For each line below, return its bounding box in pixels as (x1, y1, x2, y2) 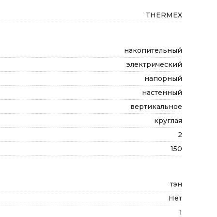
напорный (144, 74, 182, 83)
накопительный (124, 46, 182, 55)
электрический (126, 60, 182, 69)
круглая (154, 116, 182, 125)
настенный (142, 88, 182, 97)
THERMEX (145, 11, 182, 19)
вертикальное (130, 102, 182, 111)
